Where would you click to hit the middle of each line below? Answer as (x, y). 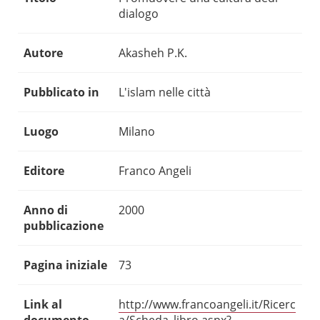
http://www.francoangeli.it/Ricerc (207, 305)
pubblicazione (64, 226)
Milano (137, 132)
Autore (43, 53)
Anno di (46, 210)
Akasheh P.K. (153, 53)
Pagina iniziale (65, 265)
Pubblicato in (61, 92)
